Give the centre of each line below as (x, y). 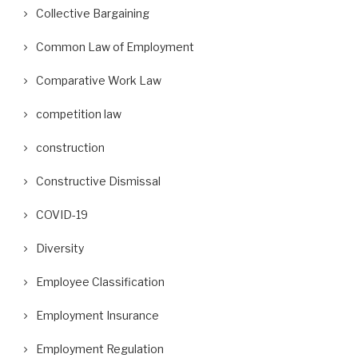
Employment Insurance (97, 315)
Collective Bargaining (93, 13)
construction (70, 147)
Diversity (60, 248)
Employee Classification (100, 282)
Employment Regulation (100, 349)
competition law (79, 114)
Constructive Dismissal (98, 181)
